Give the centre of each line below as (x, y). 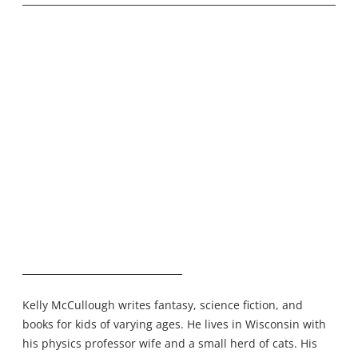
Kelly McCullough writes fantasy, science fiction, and (163, 305)
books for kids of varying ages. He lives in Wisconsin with (174, 324)
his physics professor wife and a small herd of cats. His (170, 344)
